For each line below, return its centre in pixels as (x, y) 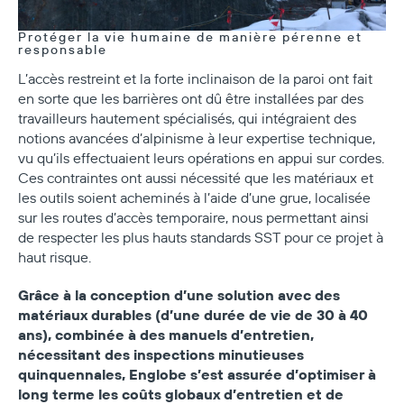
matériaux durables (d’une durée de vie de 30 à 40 (193, 314)
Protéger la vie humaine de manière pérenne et (190, 37)
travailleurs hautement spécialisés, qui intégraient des (187, 118)
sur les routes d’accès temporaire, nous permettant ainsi (193, 217)
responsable (65, 49)
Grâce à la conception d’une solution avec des (179, 294)
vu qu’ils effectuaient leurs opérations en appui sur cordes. (201, 157)
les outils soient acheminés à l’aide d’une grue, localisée (194, 197)
